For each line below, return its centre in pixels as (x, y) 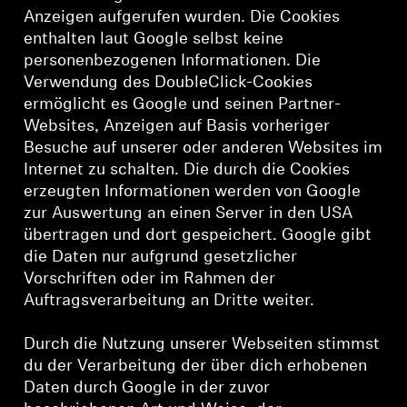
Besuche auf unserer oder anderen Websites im (203, 149)
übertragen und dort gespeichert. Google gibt (198, 236)
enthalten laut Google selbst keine (154, 40)
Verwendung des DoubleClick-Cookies (169, 83)
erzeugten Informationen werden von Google (193, 192)
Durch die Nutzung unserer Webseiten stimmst (202, 345)
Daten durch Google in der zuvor (147, 388)
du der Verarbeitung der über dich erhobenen (196, 367)
